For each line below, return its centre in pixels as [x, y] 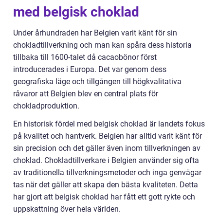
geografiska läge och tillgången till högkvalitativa [97, 81]
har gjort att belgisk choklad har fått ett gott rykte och [104, 197]
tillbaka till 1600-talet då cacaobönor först [85, 57]
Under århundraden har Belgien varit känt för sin [95, 33]
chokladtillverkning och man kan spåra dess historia [102, 45]
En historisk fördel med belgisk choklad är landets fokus [109, 124]
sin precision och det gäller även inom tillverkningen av [107, 148]
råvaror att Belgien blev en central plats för [86, 93]
